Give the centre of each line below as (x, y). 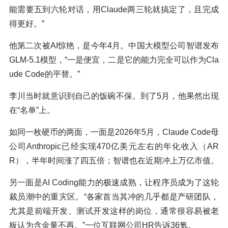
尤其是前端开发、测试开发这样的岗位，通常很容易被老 (114, 211)
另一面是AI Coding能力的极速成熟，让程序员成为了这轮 (114, 183)
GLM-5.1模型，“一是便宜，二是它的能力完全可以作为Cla (114, 60)
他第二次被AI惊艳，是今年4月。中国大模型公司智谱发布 (114, 46)
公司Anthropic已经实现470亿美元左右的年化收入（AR (114, 147)
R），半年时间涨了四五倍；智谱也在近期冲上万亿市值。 (114, 161)
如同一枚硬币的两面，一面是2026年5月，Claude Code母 (114, 132)
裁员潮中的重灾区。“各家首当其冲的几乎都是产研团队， (114, 197)
